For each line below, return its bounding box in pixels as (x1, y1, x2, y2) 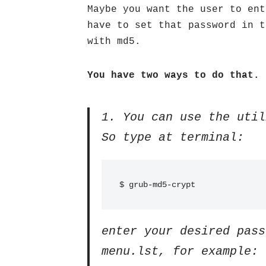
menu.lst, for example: (102, 245, 258, 258)
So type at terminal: (102, 131, 244, 144)
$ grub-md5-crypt (119, 180, 195, 189)
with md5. (87, 36, 141, 47)
